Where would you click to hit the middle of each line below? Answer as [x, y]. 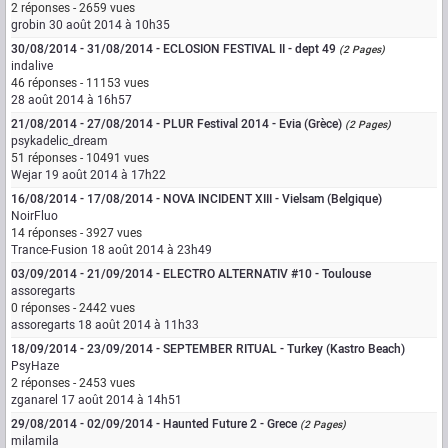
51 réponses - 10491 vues [80, 158]
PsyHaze [35, 366]
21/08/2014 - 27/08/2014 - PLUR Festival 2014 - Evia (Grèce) [176, 124]
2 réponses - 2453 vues [73, 383]
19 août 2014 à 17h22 [105, 175]
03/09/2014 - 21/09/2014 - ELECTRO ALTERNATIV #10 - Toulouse [191, 274]
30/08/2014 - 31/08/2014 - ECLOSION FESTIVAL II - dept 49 [173, 49]
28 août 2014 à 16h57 [71, 100]
